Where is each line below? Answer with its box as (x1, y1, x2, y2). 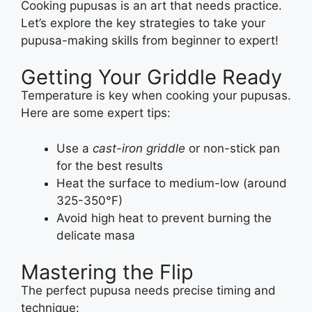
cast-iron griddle (93, 141, 185, 155)
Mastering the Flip (21, 260, 194, 285)
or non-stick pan (185, 141, 280, 155)
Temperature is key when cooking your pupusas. (21, 88, 291, 103)
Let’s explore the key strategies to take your (21, 15, 265, 30)
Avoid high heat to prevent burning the (56, 210, 272, 225)
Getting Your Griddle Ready (21, 65, 282, 90)
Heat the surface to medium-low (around (56, 175, 287, 190)
